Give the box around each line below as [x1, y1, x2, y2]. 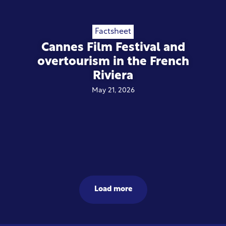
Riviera [93, 70, 133, 83]
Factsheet [95, 28, 131, 36]
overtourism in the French [37, 56, 189, 69]
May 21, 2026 [91, 87, 135, 95]
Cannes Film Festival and [41, 42, 185, 54]
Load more [94, 185, 132, 193]
